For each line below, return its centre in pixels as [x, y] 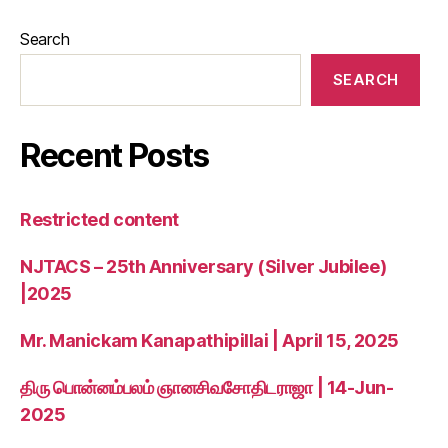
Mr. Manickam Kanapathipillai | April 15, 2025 [209, 340]
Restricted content [99, 219]
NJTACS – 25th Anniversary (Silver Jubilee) [203, 266]
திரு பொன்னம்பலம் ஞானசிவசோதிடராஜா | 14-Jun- [207, 387]
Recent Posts [115, 155]
